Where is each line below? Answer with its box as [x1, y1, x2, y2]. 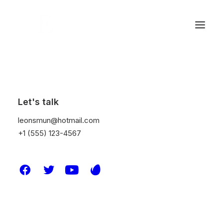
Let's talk [18, 97, 59, 107]
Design [102, 195, 121, 202]
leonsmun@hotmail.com [18, 115, 100, 125]
